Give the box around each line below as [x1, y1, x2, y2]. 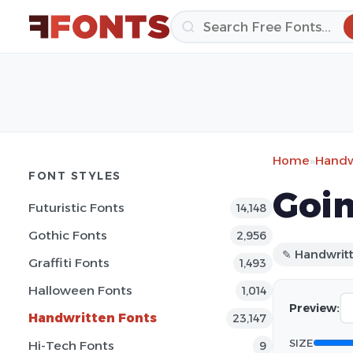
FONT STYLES [28, 169, 121, 182]
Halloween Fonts [28, 283, 132, 298]
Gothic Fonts [28, 228, 107, 243]
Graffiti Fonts [28, 255, 110, 270]
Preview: [289, 301, 340, 315]
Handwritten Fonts [28, 310, 157, 325]
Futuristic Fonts [28, 200, 124, 215]
